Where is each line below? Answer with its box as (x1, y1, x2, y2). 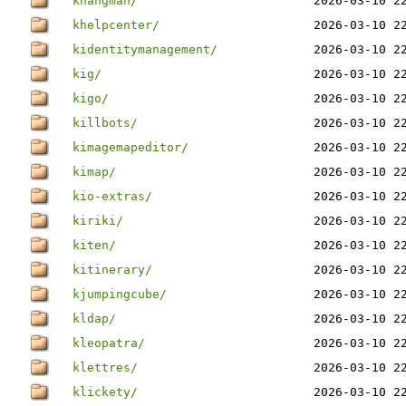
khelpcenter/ (72, 18, 159, 32)
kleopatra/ (72, 336, 145, 350)
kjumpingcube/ (72, 287, 167, 301)
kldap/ (72, 312, 116, 325)
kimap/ (72, 165, 116, 179)
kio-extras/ (72, 189, 152, 203)
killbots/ (72, 116, 138, 130)
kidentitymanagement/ (72, 43, 217, 56)
